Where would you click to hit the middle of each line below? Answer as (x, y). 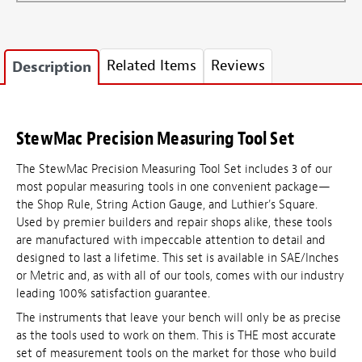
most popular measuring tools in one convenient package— (173, 187)
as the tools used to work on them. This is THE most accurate (176, 335)
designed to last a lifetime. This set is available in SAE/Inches (177, 259)
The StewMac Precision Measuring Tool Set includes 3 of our (174, 170)
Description (52, 68)
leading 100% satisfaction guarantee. (113, 294)
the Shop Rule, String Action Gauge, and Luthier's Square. (167, 205)
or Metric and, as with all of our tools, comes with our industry (180, 276)
